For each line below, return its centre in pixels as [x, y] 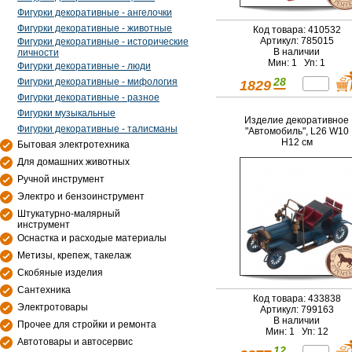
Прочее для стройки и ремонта [87, 324]
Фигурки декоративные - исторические [103, 42]
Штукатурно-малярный [69, 214]
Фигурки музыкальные [66, 113]
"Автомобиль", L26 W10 [297, 132]
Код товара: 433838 [297, 299]
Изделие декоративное [297, 121]
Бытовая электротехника [73, 145]
